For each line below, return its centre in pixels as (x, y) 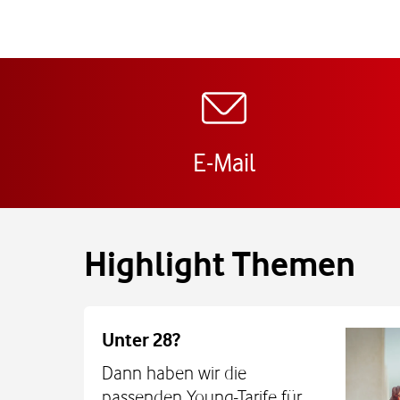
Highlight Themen (220, 264)
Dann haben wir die (174, 372)
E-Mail (224, 162)
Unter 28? (141, 339)
